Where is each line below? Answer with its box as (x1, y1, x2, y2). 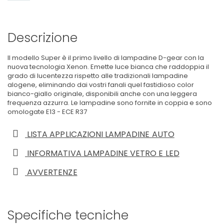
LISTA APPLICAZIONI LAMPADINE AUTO (25, 128, 174, 140)
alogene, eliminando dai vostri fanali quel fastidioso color (7, 79, 194, 89)
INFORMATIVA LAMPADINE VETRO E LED (25, 147, 179, 159)
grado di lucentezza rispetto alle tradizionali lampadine (7, 70, 188, 80)
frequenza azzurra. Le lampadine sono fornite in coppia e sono (7, 97, 212, 107)
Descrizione (7, 28, 77, 46)
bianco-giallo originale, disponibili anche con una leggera (7, 88, 197, 98)
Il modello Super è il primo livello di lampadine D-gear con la (7, 52, 204, 62)
